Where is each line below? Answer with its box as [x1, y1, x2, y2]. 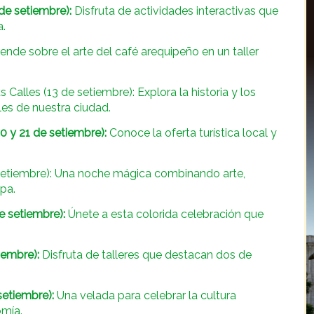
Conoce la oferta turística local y [107, 126, 277, 140]
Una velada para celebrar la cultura [54, 289, 236, 303]
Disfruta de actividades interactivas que [71, 4, 278, 18]
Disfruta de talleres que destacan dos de [39, 248, 252, 262]
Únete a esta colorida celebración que [65, 207, 264, 221]
